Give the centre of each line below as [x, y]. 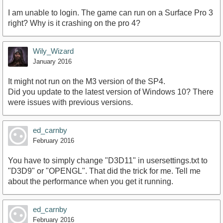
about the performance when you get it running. [91, 182]
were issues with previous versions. [70, 103]
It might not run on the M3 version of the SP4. [87, 82]
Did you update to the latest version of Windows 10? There [111, 92]
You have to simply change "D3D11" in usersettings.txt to [108, 161]
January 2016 [52, 62]
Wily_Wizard [53, 51]
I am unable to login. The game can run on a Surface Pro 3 [111, 13]
